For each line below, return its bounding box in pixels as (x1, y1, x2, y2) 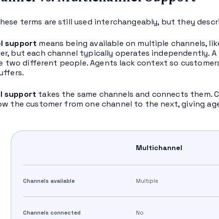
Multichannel (136, 143, 183, 153)
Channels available (22, 177, 75, 185)
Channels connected (22, 209, 81, 217)
